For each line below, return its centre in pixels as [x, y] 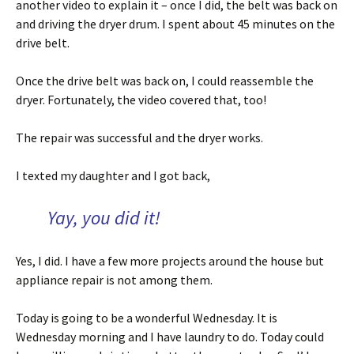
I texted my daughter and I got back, [113, 175]
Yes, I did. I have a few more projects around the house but [170, 260]
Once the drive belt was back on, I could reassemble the [165, 80]
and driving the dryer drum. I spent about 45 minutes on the [175, 23]
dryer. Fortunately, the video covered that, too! [141, 99]
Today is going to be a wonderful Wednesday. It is [147, 317]
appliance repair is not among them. [114, 279]
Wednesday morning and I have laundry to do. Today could [170, 336]
